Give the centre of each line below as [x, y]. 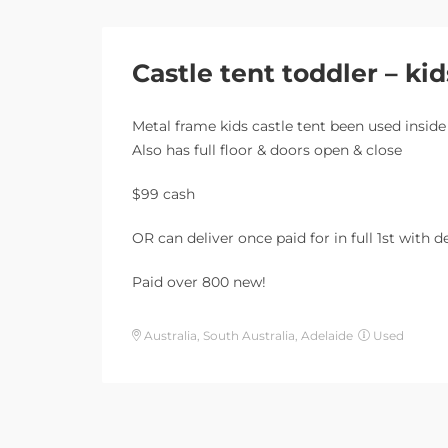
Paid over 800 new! [199, 282]
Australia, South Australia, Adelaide [247, 336]
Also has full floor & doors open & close [267, 150]
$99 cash [163, 194]
